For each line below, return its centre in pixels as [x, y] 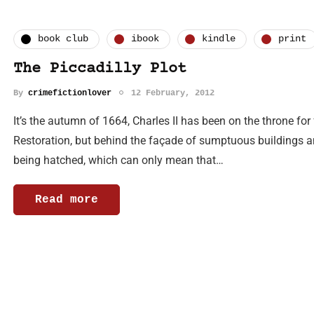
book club [63, 39]
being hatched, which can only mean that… [118, 160]
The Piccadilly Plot [100, 69]
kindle [219, 39]
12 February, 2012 [173, 93]
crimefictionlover [70, 93]
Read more [67, 199]
